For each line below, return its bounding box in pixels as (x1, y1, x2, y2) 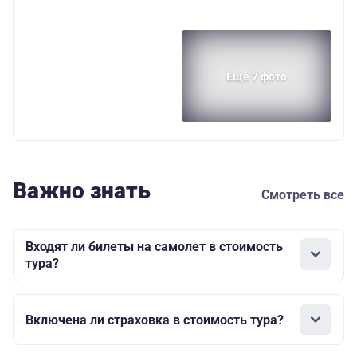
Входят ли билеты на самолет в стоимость (25, 239, 283, 255)
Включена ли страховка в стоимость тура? (25, 312, 284, 328)
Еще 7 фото (226, 69, 287, 83)
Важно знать (13, 178, 151, 205)
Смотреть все (261, 187, 344, 203)
